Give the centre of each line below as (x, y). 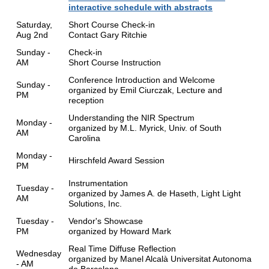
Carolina (86, 138)
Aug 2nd (32, 35)
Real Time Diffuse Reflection (122, 249)
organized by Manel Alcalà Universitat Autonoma (160, 259)
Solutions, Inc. (96, 204)
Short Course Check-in (112, 25)
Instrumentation (98, 183)
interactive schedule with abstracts (141, 8)
